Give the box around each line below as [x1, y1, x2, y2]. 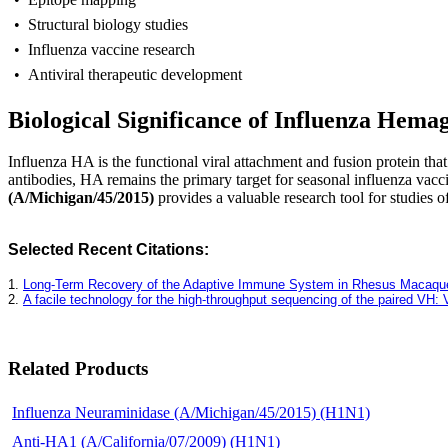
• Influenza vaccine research [14, 40, 195, 58]
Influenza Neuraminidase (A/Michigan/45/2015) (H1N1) [12, 404, 370, 422]
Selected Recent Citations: [8, 241, 209, 259]
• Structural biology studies [14, 15, 188, 33]
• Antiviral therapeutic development [14, 65, 242, 83]
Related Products [8, 358, 148, 380]
